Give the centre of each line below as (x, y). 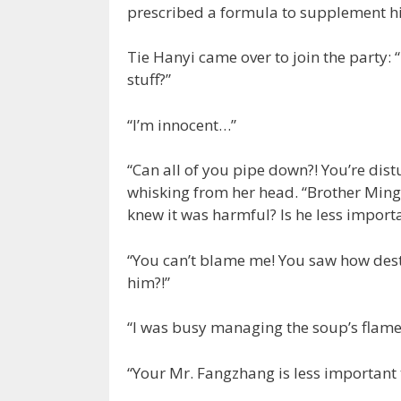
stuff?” (149, 80)
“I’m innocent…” (182, 124)
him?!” (149, 282)
